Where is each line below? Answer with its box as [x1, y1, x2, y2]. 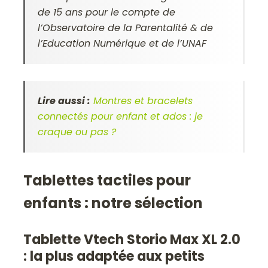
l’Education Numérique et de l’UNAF [38, 36, 207, 51]
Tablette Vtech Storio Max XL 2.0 [23, 230, 241, 249]
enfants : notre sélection [23, 193, 203, 214]
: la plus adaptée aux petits [23, 247, 205, 266]
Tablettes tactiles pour [23, 170, 191, 191]
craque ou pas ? [38, 125, 117, 139]
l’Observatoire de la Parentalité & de [38, 21, 214, 35]
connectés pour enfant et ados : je [38, 109, 203, 124]
